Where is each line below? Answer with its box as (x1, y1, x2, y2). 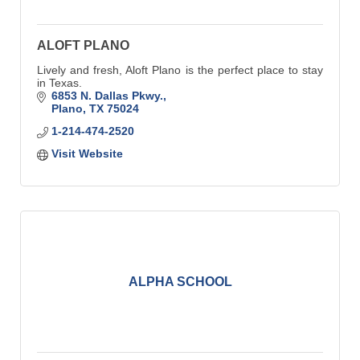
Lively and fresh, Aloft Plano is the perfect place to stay (37, 63, 323, 76)
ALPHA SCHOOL (128, 274, 232, 288)
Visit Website (51, 146, 123, 160)
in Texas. (37, 76, 82, 89)
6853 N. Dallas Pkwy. (51, 88, 163, 102)
